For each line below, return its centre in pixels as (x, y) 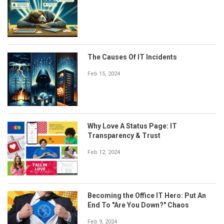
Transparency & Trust (124, 136)
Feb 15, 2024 (104, 73)
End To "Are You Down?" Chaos (138, 205)
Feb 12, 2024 (104, 152)
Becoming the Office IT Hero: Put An (147, 196)
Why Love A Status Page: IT (132, 126)
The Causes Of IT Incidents (132, 57)
